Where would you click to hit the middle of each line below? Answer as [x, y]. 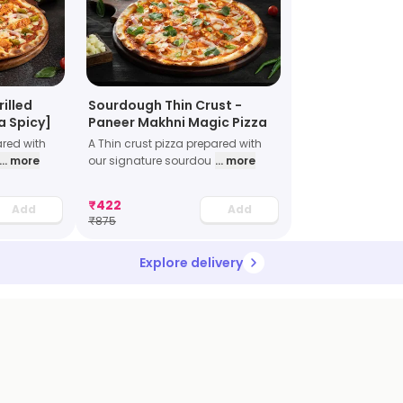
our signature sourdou [150, 160]
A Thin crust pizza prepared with [175, 143]
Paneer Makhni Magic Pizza [178, 122]
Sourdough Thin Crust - [165, 105]
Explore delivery [191, 262]
